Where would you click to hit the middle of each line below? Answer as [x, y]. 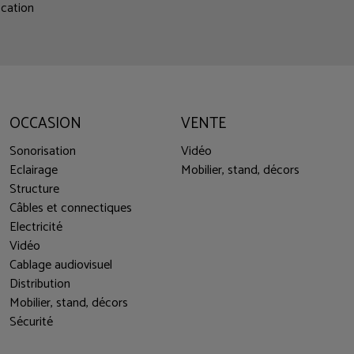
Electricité [36, 228]
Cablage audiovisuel [61, 265]
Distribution [40, 284]
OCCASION [46, 123]
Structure [35, 190]
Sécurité [32, 322]
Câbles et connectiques [71, 209]
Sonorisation [43, 152]
